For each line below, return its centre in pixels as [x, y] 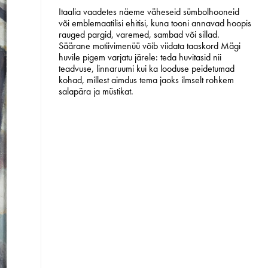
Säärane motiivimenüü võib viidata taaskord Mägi [149, 46]
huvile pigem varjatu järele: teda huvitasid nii [140, 57]
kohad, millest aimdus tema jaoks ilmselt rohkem [146, 80]
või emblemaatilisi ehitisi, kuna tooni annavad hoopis [155, 23]
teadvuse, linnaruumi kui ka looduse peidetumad [146, 69]
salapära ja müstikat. [96, 92]
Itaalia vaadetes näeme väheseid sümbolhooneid [149, 12]
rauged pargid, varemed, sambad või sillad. [139, 35]
